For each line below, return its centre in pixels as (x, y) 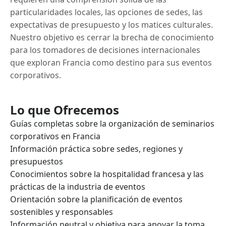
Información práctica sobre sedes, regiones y (96, 149)
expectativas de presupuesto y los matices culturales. (111, 25)
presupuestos (37, 161)
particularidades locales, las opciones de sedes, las (106, 12)
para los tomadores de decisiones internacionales (105, 50)
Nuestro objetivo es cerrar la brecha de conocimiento (112, 37)
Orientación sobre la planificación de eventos (96, 199)
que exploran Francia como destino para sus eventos (111, 63)
